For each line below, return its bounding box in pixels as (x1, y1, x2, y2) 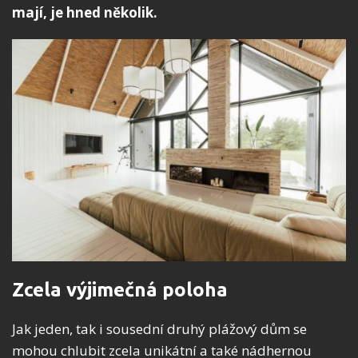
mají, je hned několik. (12, 2, 157, 22)
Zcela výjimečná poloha (12, 279, 228, 301)
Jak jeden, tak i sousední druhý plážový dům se (12, 320, 307, 339)
